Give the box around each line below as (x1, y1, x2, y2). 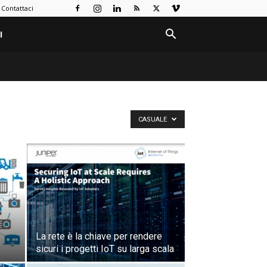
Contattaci (1, 4, 33, 13)
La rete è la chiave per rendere (36, 231, 162, 242)
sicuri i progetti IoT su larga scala (36, 243, 174, 254)
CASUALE (138, 116, 169, 123)
